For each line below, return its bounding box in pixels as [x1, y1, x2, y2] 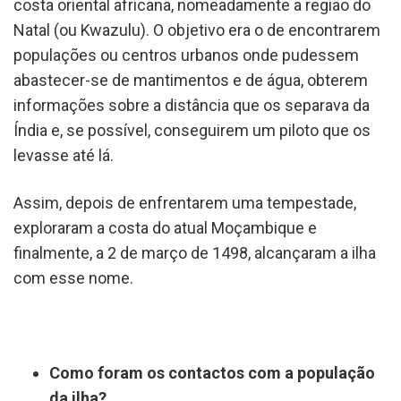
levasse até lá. [13, 145, 114, 165]
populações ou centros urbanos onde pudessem [13, 45, 359, 64]
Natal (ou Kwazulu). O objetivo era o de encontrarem [13, 20, 380, 39]
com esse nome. [13, 268, 133, 287]
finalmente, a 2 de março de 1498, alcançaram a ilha [13, 243, 376, 262]
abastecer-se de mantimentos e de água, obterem [13, 70, 368, 90]
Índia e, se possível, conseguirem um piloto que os [13, 120, 371, 140]
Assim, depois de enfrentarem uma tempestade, [13, 192, 356, 212]
